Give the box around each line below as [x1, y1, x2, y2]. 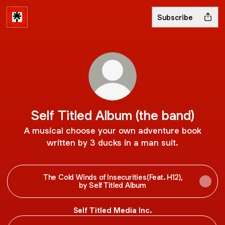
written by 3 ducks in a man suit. [47, 137, 178, 148]
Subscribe [157, 12, 193, 22]
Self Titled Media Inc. [73, 205, 152, 215]
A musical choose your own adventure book [24, 125, 201, 136]
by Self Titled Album [79, 180, 146, 190]
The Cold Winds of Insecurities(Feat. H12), [43, 172, 182, 182]
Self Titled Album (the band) [31, 107, 194, 124]
